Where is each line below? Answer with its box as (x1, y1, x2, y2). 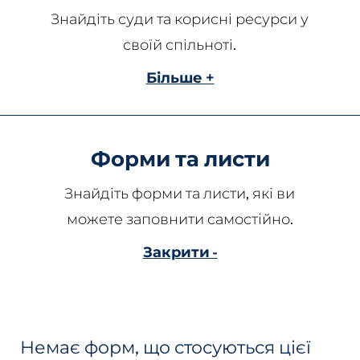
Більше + (145, 68, 215, 86)
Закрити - (142, 243, 218, 260)
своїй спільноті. (123, 35, 237, 53)
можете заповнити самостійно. (66, 210, 293, 227)
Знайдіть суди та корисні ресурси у (51, 10, 309, 27)
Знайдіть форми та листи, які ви (64, 184, 296, 202)
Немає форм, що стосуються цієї (19, 336, 311, 358)
